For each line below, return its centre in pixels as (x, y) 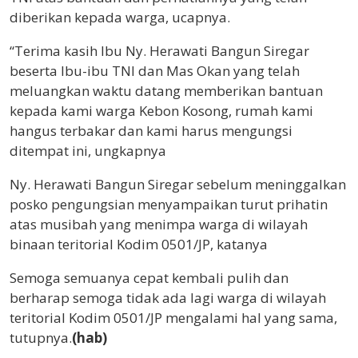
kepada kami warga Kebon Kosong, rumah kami (161, 111)
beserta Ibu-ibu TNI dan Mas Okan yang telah (155, 71)
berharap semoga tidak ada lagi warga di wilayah (168, 298)
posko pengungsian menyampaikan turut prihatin (169, 205)
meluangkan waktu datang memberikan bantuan (166, 91)
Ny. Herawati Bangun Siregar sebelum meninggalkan (178, 185)
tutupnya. (41, 338)
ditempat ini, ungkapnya (88, 151)
